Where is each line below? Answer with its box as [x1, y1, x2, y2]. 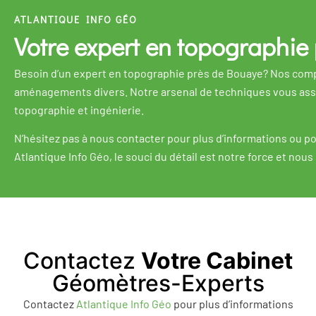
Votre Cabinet [141, 246, 293, 274]
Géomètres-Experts [51, 269, 265, 297]
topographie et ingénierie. [13, 102, 144, 116]
